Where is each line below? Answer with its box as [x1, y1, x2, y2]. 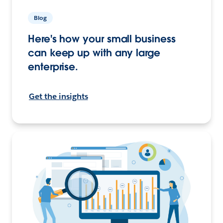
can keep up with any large [28, 46, 160, 60]
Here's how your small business [28, 32, 176, 46]
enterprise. [28, 60, 79, 74]
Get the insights [29, 91, 88, 102]
